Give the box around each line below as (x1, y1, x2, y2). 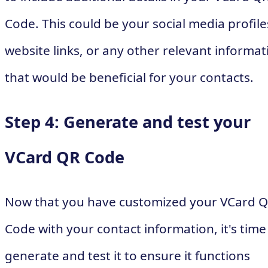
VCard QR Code (5, 146, 124, 169)
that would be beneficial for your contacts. (5, 68, 254, 86)
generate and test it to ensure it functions (5, 246, 250, 264)
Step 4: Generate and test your (5, 111, 251, 133)
